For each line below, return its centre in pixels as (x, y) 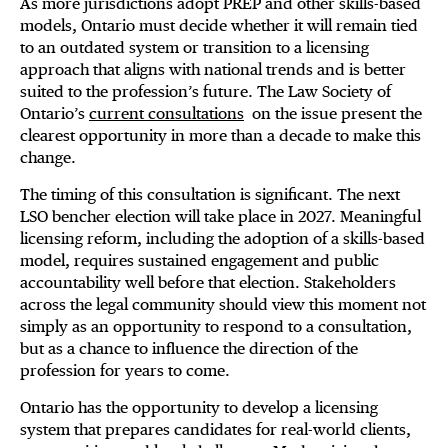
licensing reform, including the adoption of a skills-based (222, 239)
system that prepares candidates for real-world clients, (215, 430)
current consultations (166, 114)
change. (52, 158)
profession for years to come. (125, 371)
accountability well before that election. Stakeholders (208, 283)
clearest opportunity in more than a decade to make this (220, 136)
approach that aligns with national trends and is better (213, 70)
